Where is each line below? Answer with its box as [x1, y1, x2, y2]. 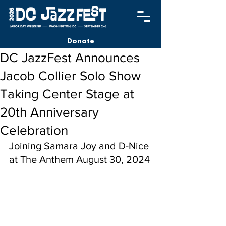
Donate [67, 35, 94, 46]
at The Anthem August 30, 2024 [9, 154, 150, 165]
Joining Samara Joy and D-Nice [9, 140, 151, 151]
